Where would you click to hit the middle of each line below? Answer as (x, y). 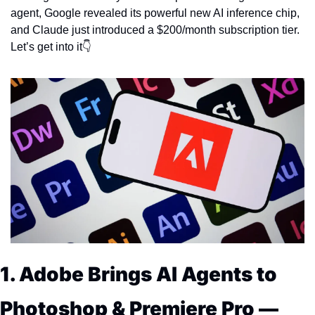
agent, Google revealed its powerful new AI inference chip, (155, 13)
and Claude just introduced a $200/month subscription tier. (155, 30)
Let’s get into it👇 (51, 47)
